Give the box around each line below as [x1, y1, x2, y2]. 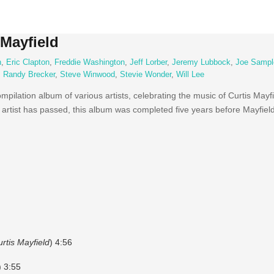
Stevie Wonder [119, 70, 171, 80]
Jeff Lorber [129, 58, 167, 67]
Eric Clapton [6, 58, 50, 67]
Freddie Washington [54, 58, 125, 67]
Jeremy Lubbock [171, 58, 231, 67]
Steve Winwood [59, 70, 115, 80]
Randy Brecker [2, 70, 55, 80]
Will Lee [176, 70, 204, 80]
